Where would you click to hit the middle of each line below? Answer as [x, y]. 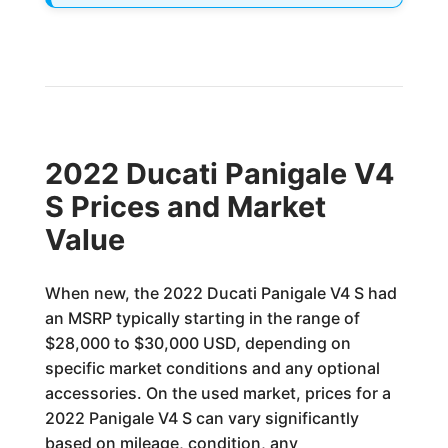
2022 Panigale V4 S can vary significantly [201, 418]
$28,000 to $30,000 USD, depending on [197, 343]
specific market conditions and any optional [212, 368]
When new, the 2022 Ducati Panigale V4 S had [220, 293]
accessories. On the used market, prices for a [217, 393]
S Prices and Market [185, 206]
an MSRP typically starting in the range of [202, 318]
